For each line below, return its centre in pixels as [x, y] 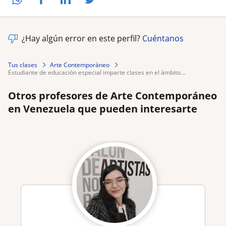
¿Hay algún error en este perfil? [82, 38]
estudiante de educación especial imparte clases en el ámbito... [98, 72]
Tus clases [23, 65]
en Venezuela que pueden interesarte [103, 108]
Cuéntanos [163, 38]
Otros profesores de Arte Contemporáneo [112, 95]
